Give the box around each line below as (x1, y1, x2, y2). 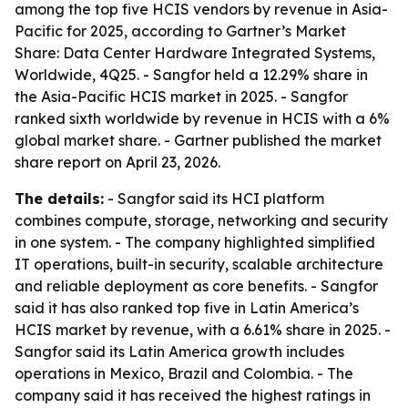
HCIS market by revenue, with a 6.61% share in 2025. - (15, 321, 391, 339)
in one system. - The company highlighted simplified (15, 233, 375, 251)
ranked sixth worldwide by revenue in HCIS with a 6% (15, 109, 390, 127)
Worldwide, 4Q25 (15, 66, 137, 84)
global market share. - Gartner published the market (15, 131, 382, 149)
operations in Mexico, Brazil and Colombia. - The (15, 364, 353, 382)
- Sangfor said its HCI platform (104, 189, 324, 208)
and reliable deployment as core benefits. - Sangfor (15, 277, 378, 295)
